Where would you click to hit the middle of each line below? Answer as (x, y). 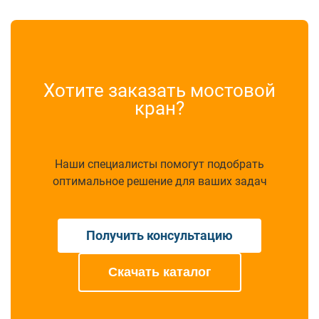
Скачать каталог (159, 272)
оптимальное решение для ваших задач (159, 182)
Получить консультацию (159, 236)
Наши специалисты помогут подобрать (159, 164)
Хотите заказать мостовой (159, 91)
